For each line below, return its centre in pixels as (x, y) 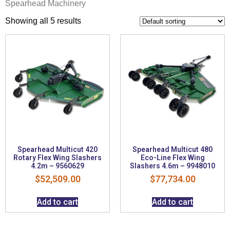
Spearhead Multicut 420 (57, 149)
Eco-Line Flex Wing (172, 157)
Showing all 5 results (43, 21)
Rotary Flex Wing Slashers (57, 157)
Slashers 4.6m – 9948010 (172, 166)
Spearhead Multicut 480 (172, 149)
